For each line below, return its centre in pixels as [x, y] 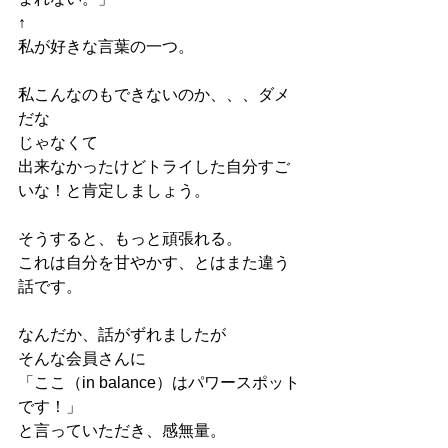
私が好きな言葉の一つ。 [106, 46]
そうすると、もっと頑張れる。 [130, 238]
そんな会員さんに [82, 358]
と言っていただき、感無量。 [122, 430]
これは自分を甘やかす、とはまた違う [154, 262]
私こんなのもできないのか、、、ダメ [154, 94]
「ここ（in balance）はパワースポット [159, 382]
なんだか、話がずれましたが [122, 334]
